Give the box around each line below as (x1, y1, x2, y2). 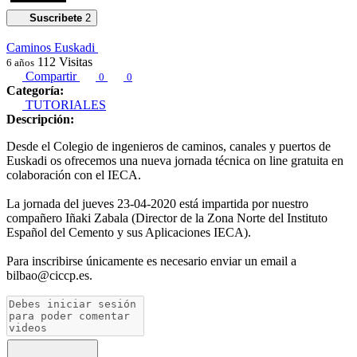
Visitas (56, 54, 92, 69)
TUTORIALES (22, 97, 106, 112)
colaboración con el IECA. (6, 167, 141, 182)
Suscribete (29, 11, 82, 24)
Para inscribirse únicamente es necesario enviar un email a (6, 253, 296, 268)
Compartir (25, 69, 76, 83)
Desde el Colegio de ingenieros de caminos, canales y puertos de (6, 139, 331, 153)
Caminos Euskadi (6, 40, 98, 54)
